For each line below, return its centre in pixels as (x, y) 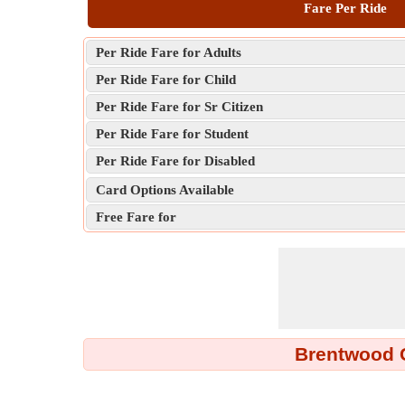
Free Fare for (136, 217)
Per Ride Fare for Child (166, 80)
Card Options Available (165, 190)
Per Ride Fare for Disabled (175, 161)
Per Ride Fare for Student (172, 134)
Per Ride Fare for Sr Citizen (179, 107)
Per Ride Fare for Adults (169, 52)
